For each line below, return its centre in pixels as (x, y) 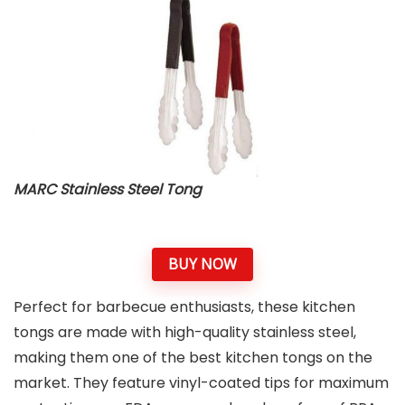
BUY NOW (202, 264)
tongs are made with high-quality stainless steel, (185, 333)
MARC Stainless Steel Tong (108, 189)
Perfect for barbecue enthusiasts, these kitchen (184, 307)
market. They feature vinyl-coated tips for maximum (201, 383)
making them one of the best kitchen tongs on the (193, 358)
